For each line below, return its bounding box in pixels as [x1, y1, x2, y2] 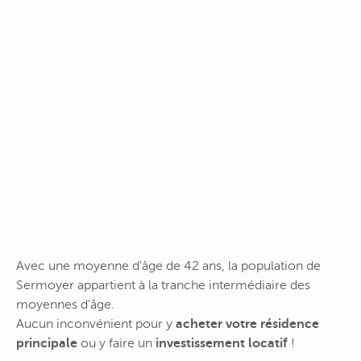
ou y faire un [77, 336, 156, 351]
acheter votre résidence [176, 317, 319, 332]
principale [16, 336, 77, 351]
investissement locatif [156, 336, 288, 351]
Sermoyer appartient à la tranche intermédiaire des [16, 278, 310, 293]
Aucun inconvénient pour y [16, 317, 176, 332]
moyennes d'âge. [16, 297, 114, 313]
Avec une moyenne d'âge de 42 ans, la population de [16, 259, 321, 274]
